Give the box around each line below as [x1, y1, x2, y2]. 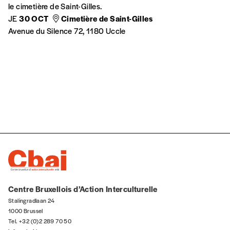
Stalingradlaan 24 [8, 196, 55, 205]
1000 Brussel [8, 206, 43, 215]
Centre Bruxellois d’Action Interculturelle [8, 183, 158, 195]
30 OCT [19, 13, 49, 24]
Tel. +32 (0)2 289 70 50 [8, 217, 72, 225]
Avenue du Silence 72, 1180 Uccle [8, 25, 126, 36]
